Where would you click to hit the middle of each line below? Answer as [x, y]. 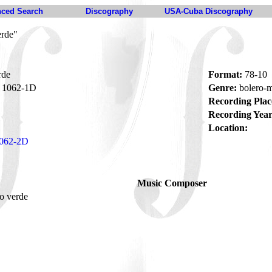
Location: [228, 128]
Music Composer [172, 183]
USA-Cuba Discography [209, 11]
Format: [225, 74]
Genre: [223, 88]
